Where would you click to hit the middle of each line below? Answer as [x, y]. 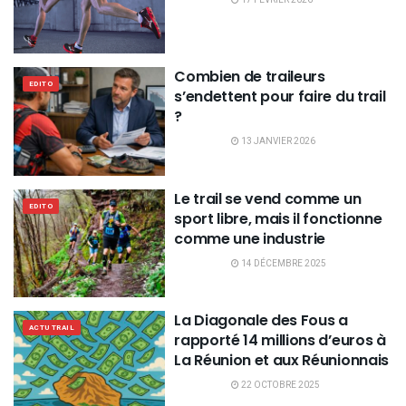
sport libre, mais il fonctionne [278, 218]
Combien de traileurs [250, 77]
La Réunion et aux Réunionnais [281, 361]
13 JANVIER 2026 [278, 142]
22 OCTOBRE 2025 [280, 386]
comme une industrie [250, 238]
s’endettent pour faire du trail [280, 97]
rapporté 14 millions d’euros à [280, 341]
